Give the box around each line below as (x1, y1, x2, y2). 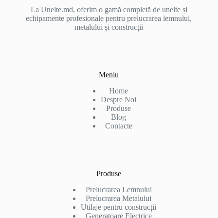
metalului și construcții (74, 22, 144, 31)
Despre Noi (101, 95, 137, 104)
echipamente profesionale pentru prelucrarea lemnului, (26, 14, 192, 22)
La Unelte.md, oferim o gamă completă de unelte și (30, 5, 187, 14)
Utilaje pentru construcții (81, 202, 157, 211)
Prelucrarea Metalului (86, 194, 152, 202)
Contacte (105, 121, 132, 130)
